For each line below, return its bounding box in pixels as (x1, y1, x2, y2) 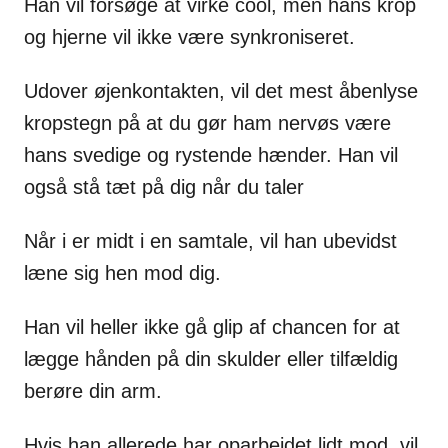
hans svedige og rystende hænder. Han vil (24, 143, 398, 166)
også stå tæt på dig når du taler (24, 175, 304, 198)
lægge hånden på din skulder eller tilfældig (24, 347, 398, 370)
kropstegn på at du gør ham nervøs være (24, 111, 391, 134)
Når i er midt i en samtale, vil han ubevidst (24, 229, 397, 252)
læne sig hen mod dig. (24, 261, 221, 284)
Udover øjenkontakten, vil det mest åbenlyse (24, 79, 418, 102)
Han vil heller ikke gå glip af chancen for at (24, 315, 400, 338)
